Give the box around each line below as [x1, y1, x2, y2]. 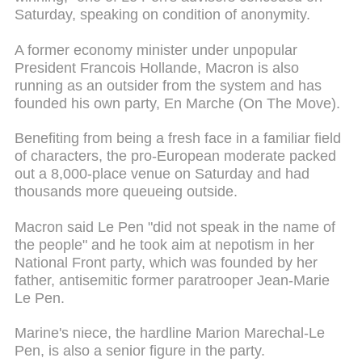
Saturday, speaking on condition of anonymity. [15, 6, 310, 23]
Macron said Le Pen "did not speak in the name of [15, 218, 335, 235]
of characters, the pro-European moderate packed [15, 148, 336, 165]
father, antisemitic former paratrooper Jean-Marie [15, 271, 330, 288]
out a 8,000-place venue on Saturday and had [15, 166, 309, 183]
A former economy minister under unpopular [15, 41, 297, 58]
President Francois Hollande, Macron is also [15, 59, 299, 76]
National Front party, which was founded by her [15, 254, 318, 271]
